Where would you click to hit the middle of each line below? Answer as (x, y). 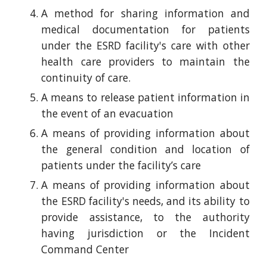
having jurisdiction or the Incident (145, 233)
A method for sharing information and (145, 13)
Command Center (85, 249)
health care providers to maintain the (145, 61)
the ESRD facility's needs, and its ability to (145, 201)
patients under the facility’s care (121, 165)
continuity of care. (86, 77)
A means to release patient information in (145, 97)
